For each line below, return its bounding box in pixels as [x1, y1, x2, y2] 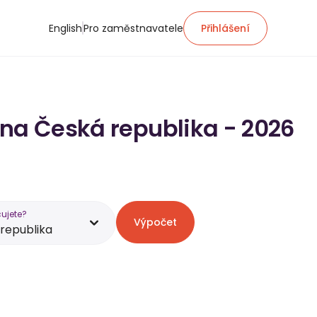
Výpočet [134, 215, 177, 229]
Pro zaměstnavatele [83, 21, 183, 35]
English [49, 21, 82, 35]
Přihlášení [201, 21, 250, 35]
